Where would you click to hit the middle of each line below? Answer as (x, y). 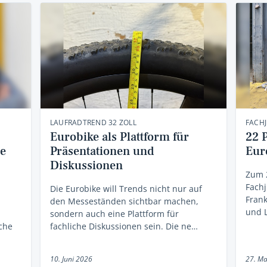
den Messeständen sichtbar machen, (124, 201)
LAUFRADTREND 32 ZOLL (93, 123)
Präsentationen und (102, 152)
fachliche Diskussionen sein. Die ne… (124, 226)
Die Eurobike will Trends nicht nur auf (126, 189)
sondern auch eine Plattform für (114, 214)
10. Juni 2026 (71, 259)
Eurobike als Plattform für (119, 137)
